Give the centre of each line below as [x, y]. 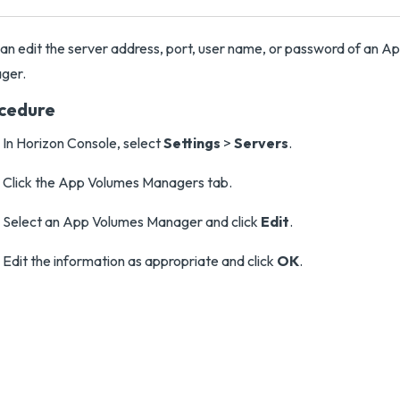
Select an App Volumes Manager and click [132, 221]
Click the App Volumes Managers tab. [117, 182]
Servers [261, 143]
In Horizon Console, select [83, 143]
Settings [192, 143]
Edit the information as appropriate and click [140, 261]
